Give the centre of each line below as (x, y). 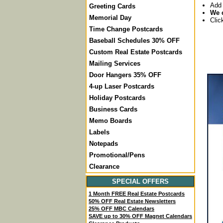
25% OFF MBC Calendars (121, 209)
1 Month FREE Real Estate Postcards (137, 194)
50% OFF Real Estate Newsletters (132, 201)
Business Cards (113, 109)
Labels (99, 132)
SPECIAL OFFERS (140, 181)
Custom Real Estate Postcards (136, 52)
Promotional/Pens (117, 155)
